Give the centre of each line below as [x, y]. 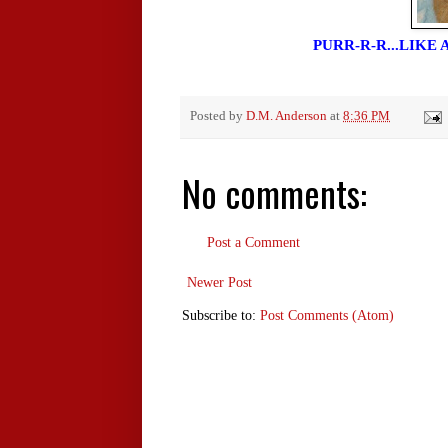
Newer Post [219, 283]
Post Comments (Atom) [327, 316]
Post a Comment [253, 243]
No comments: [274, 193]
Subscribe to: [221, 316]
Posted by [218, 116]
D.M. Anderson [286, 116]
